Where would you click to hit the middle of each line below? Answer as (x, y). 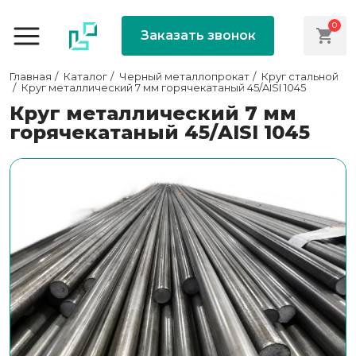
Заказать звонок (198, 35)
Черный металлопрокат (184, 77)
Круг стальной (300, 77)
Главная (31, 77)
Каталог (85, 77)
